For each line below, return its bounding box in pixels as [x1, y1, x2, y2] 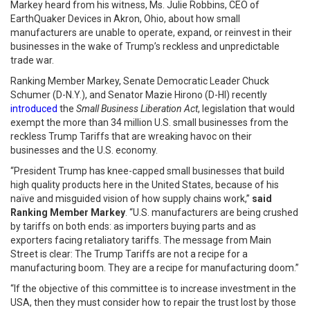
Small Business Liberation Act [76, 103, 198, 114]
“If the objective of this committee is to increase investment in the [10, 283, 296, 294]
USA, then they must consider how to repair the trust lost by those [10, 297, 296, 308]
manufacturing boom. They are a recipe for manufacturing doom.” [10, 262, 299, 273]
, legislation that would [198, 103, 295, 114]
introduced [10, 103, 57, 114]
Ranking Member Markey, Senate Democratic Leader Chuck [10, 75, 269, 86]
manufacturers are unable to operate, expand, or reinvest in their [10, 27, 292, 38]
